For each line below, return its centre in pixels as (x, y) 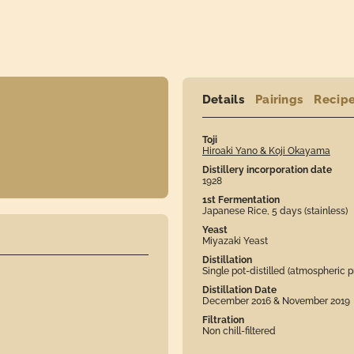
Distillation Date (239, 290)
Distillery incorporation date (267, 169)
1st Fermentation (241, 200)
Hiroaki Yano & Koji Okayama (266, 151)
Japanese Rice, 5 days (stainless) (275, 211)
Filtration (223, 320)
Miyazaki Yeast (235, 241)
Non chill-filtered (239, 331)
